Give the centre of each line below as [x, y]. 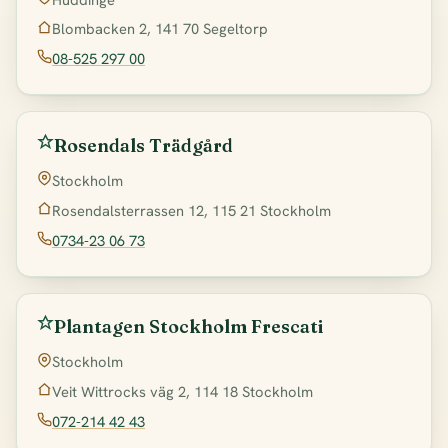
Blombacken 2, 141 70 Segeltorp [160, 29]
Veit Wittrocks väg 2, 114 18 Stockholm [182, 392]
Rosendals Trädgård [143, 145]
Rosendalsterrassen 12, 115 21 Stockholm [191, 210]
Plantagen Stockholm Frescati [188, 327]
